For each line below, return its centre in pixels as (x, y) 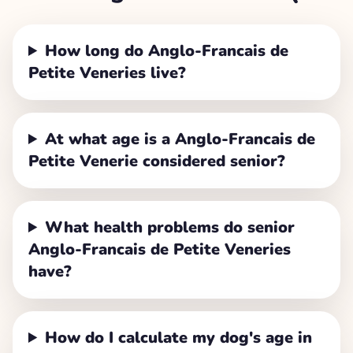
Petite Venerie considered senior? (157, 161)
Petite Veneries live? (107, 73)
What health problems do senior (170, 227)
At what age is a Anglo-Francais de (180, 139)
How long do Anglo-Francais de (167, 51)
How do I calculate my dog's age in (179, 338)
